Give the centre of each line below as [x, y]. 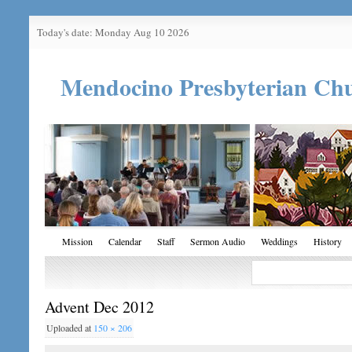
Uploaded [66, 328]
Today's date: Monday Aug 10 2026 [114, 32]
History [328, 242]
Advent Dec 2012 [100, 307]
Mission [78, 242]
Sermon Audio [218, 242]
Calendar [125, 242]
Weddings [280, 242]
